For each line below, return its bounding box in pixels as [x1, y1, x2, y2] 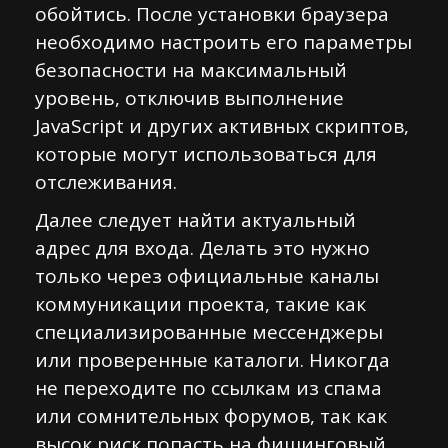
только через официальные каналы [35, 263, 379, 289]
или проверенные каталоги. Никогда [35, 347, 390, 373]
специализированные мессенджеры [35, 319, 383, 345]
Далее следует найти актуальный [35, 207, 356, 233]
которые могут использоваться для [35, 141, 377, 167]
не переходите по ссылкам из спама [35, 375, 382, 401]
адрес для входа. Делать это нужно [35, 235, 370, 261]
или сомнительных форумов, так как [35, 403, 387, 429]
